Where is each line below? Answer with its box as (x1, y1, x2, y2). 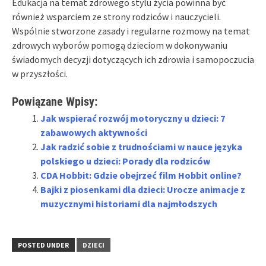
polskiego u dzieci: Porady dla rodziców (40, 154, 210, 167)
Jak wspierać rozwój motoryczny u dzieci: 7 (40, 112, 225, 124)
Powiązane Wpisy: (12, 94, 97, 109)
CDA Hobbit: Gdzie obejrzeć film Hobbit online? (40, 169, 242, 181)
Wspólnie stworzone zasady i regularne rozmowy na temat (12, 24, 250, 37)
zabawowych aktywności (40, 126, 147, 138)
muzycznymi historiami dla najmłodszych (40, 197, 217, 210)
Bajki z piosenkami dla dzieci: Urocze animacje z (40, 183, 245, 195)
